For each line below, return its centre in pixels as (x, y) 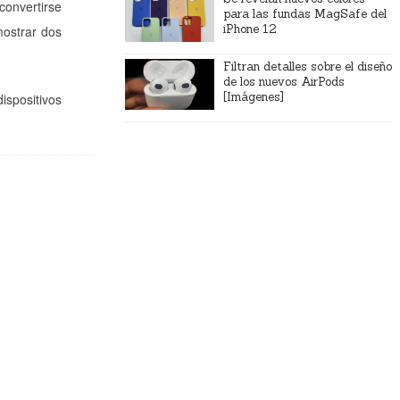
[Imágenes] (253, 97)
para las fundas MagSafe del (304, 14)
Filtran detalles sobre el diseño (307, 67)
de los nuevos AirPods (283, 82)
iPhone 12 (250, 29)
